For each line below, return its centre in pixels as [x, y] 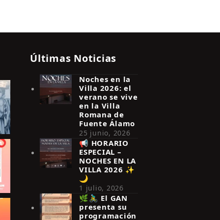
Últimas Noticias [73, 58]
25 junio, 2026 [105, 133]
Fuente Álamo [107, 123]
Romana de [102, 114]
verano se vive [109, 96]
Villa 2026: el [105, 88]
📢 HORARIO [104, 143]
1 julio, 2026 [101, 188]
